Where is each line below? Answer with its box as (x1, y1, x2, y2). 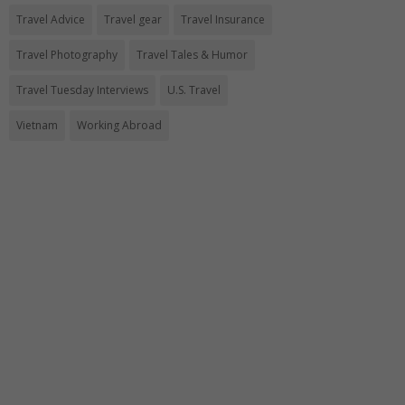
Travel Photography (16, 46, 118, 62)
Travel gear (104, 11, 163, 27)
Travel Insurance (181, 11, 266, 27)
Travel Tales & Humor (137, 46, 249, 62)
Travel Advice (16, 11, 86, 27)
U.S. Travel (167, 81, 221, 98)
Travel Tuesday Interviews (16, 81, 149, 98)
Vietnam (16, 117, 59, 133)
